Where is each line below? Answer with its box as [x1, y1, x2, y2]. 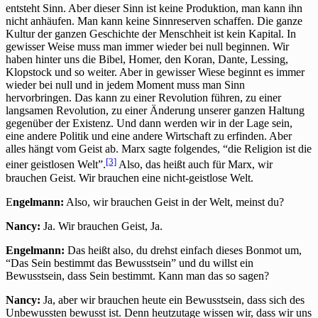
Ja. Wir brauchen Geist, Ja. [40, 219, 163, 232]
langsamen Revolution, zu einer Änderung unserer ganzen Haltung [6, 104, 305, 117]
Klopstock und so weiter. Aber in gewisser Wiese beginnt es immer [6, 66, 305, 79]
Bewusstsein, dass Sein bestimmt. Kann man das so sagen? [6, 269, 269, 282]
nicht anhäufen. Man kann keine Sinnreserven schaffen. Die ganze [6, 15, 302, 28]
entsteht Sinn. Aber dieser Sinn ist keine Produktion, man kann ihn [6, 2, 302, 15]
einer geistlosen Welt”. [6, 158, 106, 171]
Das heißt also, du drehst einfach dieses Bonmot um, [65, 243, 302, 256]
